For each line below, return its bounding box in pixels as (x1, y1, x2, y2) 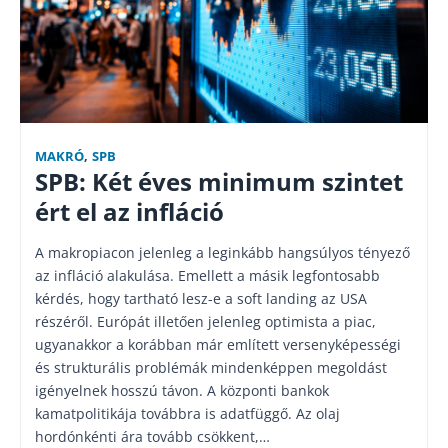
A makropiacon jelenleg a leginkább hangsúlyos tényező (35, 243, 410, 262)
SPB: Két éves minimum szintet (35, 166, 403, 198)
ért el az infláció (35, 196, 224, 228)
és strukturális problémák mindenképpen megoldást (35, 358, 387, 377)
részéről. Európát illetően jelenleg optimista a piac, (35, 312, 376, 331)
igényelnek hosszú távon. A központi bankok (35, 381, 329, 400)
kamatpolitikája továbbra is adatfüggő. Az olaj (35, 404, 340, 423)
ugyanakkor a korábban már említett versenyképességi (35, 335, 401, 354)
